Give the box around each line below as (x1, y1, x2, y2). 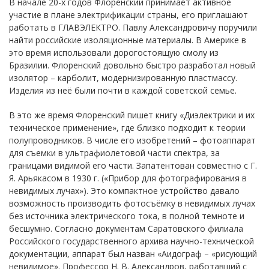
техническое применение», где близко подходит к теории (9, 121, 246, 133)
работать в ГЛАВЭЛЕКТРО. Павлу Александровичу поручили (9, 21, 257, 33)
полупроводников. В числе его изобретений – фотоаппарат (9, 134, 256, 146)
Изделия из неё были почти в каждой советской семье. (9, 84, 237, 96)
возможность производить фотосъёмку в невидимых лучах (9, 197, 255, 209)
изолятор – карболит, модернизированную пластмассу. (9, 71, 237, 83)
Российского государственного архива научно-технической (9, 235, 254, 247)
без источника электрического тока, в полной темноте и (9, 210, 244, 222)
